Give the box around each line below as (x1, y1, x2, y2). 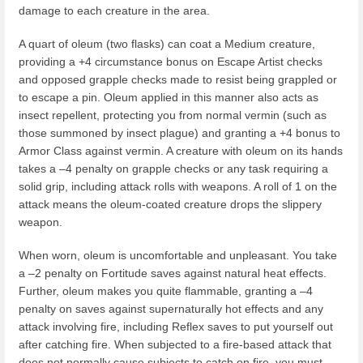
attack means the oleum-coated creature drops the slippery (19, 198, 322, 211)
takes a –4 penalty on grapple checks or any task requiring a (19, 162, 328, 176)
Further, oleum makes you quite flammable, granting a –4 (19, 284, 313, 298)
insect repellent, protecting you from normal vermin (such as (19, 109, 327, 122)
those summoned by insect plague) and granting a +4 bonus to (19, 126, 340, 140)
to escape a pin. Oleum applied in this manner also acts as (19, 91, 318, 105)
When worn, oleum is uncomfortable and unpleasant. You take (19, 249, 337, 263)
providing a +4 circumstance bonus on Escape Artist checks (19, 55, 322, 69)
